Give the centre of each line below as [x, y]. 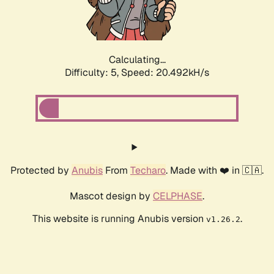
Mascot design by [111, 196]
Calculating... [137, 60]
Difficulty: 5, [93, 73]
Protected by [41, 171]
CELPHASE [178, 196]
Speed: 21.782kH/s [165, 73]
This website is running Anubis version [119, 219]
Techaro [148, 171]
